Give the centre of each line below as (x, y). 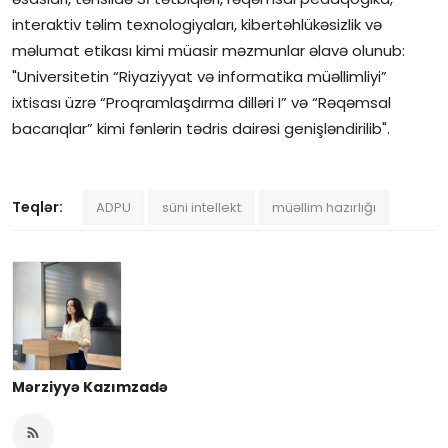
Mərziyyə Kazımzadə (90, 386)
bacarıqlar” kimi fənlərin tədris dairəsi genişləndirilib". (201, 128)
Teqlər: (37, 206)
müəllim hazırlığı (324, 207)
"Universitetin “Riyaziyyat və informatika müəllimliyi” (199, 76)
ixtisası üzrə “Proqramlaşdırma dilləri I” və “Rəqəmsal (201, 102)
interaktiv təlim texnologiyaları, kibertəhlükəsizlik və (197, 24)
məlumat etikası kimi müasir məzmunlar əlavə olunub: (208, 50)
